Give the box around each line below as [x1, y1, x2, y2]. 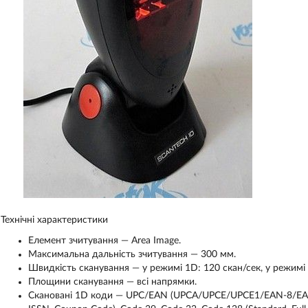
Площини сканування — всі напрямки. [27, 277, 197, 287]
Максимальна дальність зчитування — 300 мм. [27, 250, 236, 259]
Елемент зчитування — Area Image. [27, 236, 181, 245]
